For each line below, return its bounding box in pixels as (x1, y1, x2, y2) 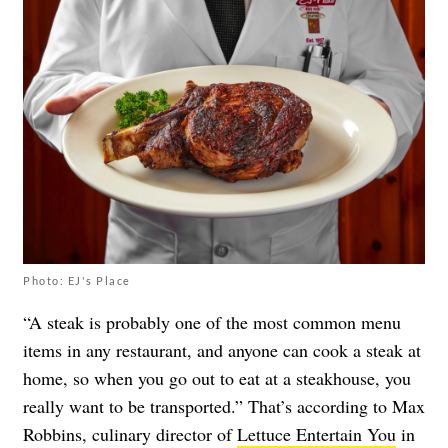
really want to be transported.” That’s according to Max (23, 394, 425, 419)
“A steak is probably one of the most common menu (23, 310, 401, 335)
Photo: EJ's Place (23, 274, 131, 288)
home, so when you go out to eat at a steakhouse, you (23, 366, 411, 391)
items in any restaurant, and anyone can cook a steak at (23, 338, 421, 363)
